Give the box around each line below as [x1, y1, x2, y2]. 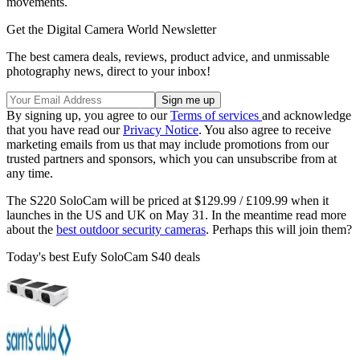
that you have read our [6, 122, 123, 137]
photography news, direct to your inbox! [6, 63, 211, 78]
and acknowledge [262, 108, 351, 122]
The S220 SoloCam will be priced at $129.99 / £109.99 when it [6, 193, 329, 207]
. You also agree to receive [198, 122, 331, 137]
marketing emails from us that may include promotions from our [6, 137, 329, 151]
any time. [6, 166, 53, 180]
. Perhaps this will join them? [206, 222, 352, 236]
